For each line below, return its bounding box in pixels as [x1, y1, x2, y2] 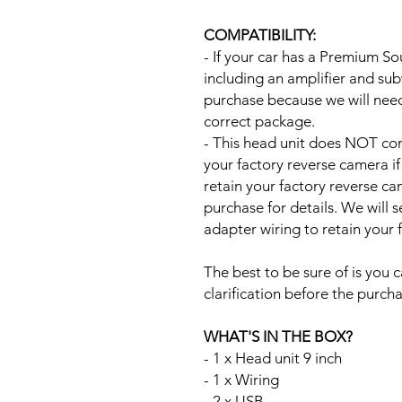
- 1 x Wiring [204, 370, 279, 389]
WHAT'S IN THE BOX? [204, 327, 353, 345]
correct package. [204, 111, 315, 130]
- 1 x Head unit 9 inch [204, 348, 342, 367]
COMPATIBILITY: [204, 25, 316, 44]
